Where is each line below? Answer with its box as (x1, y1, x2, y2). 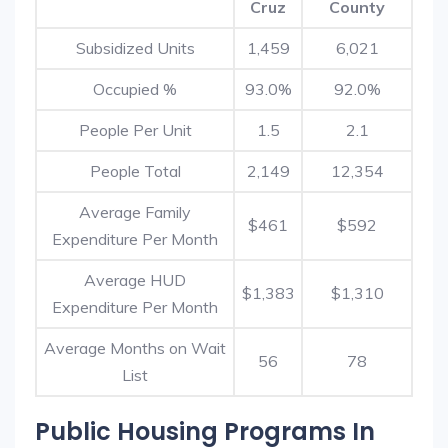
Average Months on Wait (44, 338, 226, 358)
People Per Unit (78, 120, 192, 140)
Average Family (79, 202, 191, 222)
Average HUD (84, 270, 186, 290)
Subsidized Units (75, 38, 195, 58)
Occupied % (93, 79, 177, 99)
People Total (89, 161, 181, 181)
